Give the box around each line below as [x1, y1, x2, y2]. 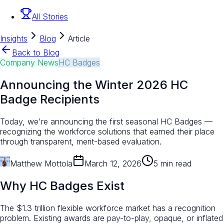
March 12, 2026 [84, 158, 141, 168]
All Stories [32, 11, 68, 22]
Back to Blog [12, 47, 59, 58]
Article [68, 33, 90, 44]
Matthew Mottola [10, 158, 72, 168]
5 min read [153, 158, 191, 168]
